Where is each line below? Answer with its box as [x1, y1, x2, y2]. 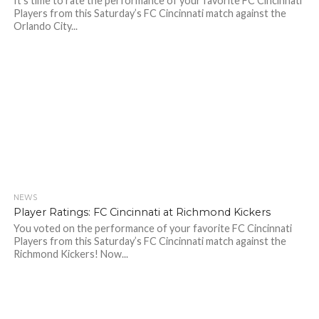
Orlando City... [13, 20, 78, 32]
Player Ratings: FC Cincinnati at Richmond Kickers [13, 206, 271, 219]
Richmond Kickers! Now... [13, 248, 128, 260]
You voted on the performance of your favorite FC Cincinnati [13, 222, 292, 234]
